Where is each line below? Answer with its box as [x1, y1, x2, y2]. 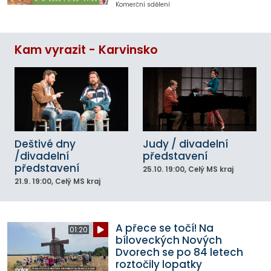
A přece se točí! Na [115, 221, 214, 236]
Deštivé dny [15, 136, 76, 151]
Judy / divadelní [143, 136, 228, 151]
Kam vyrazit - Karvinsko [15, 42, 158, 59]
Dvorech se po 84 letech [115, 245, 243, 260]
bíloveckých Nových [115, 233, 222, 248]
